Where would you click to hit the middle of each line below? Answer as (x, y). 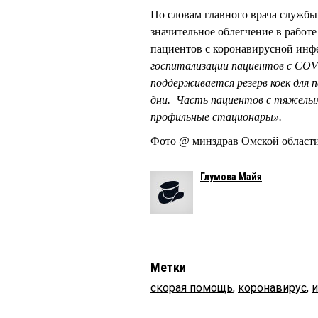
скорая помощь (192, 287)
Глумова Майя (231, 176)
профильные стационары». (216, 116)
